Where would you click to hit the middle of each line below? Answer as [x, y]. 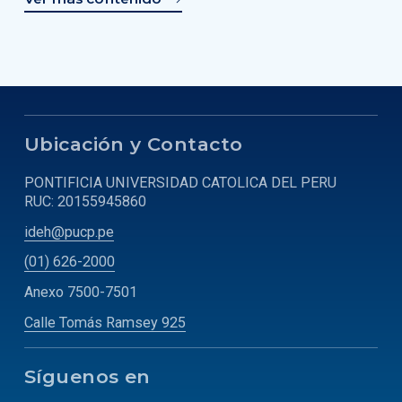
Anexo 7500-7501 [81, 292]
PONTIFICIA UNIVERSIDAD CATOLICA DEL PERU [180, 182]
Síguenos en [87, 377]
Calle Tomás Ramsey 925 [105, 322]
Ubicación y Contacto [134, 144]
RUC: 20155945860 [85, 201]
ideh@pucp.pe [69, 232]
